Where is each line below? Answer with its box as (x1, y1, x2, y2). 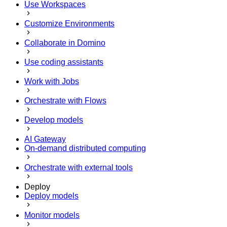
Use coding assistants (24, 57, 103, 66)
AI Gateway (24, 134, 66, 143)
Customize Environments (24, 19, 115, 28)
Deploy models (24, 191, 79, 200)
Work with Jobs (24, 77, 79, 86)
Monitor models (24, 210, 80, 219)
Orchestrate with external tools (24, 163, 133, 172)
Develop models (24, 115, 83, 124)
